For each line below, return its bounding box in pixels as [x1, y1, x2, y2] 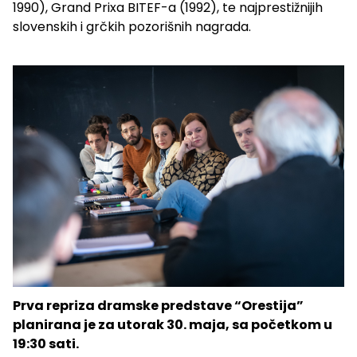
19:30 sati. [13, 334, 79, 353]
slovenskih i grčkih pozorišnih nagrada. [13, 18, 251, 37]
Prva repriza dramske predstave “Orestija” [13, 296, 304, 315]
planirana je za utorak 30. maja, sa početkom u [13, 315, 332, 334]
